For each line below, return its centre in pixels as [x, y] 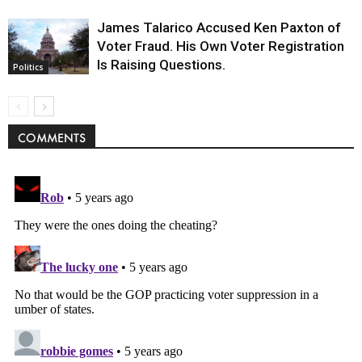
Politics [28, 67]
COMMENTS [52, 138]
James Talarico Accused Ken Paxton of [219, 28]
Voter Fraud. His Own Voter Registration [221, 46]
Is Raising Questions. [161, 65]
